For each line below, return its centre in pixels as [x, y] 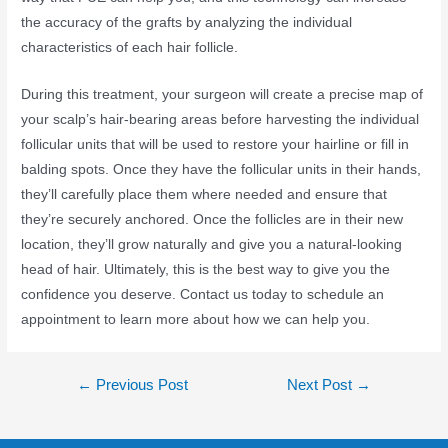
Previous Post [139, 384]
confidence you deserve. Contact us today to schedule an [203, 294]
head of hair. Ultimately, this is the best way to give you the [206, 269]
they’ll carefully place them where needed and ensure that [204, 194]
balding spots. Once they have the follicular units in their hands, [221, 169]
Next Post [322, 384]
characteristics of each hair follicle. [130, 47]
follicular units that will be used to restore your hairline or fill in [215, 144]
